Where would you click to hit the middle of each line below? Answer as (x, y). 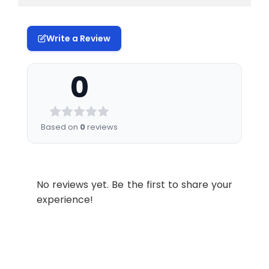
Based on (60, 127)
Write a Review (78, 38)
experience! (65, 200)
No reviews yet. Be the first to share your (134, 185)
